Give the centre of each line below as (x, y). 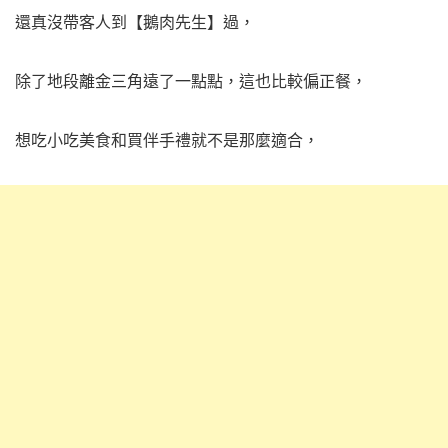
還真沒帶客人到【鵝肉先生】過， (135, 22)
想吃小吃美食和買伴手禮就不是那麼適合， (167, 139)
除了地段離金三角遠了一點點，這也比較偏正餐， (191, 81)
